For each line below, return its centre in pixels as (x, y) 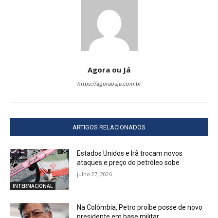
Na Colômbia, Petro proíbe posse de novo (140, 208)
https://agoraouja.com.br (109, 83)
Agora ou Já (109, 69)
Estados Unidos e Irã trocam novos (130, 153)
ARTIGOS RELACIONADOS (109, 127)
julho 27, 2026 (95, 174)
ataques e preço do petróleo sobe (128, 162)
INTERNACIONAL (33, 186)
